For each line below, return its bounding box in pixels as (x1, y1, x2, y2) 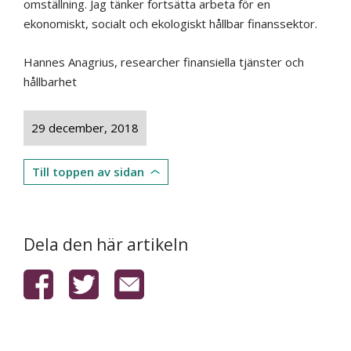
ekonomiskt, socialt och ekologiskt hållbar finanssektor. (24, 16, 317, 32)
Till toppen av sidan (32, 164, 144, 180)
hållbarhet (24, 74, 77, 90)
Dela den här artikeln (24, 233, 188, 256)
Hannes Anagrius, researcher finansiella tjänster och (24, 54, 304, 71)
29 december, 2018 (31, 120, 139, 136)
